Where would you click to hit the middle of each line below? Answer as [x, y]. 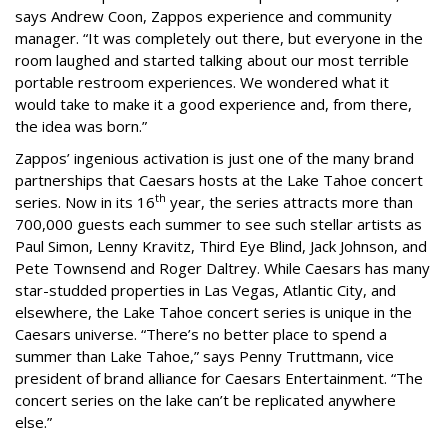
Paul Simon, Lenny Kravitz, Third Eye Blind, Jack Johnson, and [221, 245]
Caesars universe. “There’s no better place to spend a [201, 333]
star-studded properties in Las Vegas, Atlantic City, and [205, 289]
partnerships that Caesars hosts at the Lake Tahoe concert [219, 179]
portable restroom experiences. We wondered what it [202, 81]
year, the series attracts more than [289, 201]
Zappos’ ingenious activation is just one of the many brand [214, 157]
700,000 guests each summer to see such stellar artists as [218, 223]
